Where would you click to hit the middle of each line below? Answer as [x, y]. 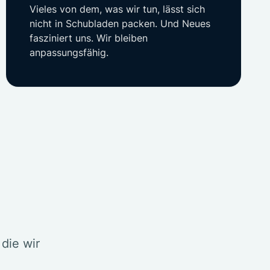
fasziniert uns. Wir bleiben [89, 38]
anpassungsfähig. [69, 52]
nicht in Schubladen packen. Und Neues [120, 24]
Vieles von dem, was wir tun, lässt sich [117, 9]
